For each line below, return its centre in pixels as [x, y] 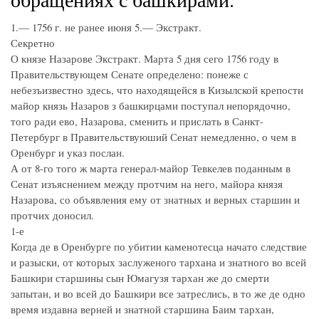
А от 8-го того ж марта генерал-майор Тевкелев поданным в [151, 168]
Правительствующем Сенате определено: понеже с [130, 74]
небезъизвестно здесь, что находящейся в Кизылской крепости [157, 90]
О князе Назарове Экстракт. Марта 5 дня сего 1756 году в [145, 59]
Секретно [33, 43]
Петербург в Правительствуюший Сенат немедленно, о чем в [153, 137]
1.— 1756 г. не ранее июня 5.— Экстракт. [106, 27]
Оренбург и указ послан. [68, 153]
